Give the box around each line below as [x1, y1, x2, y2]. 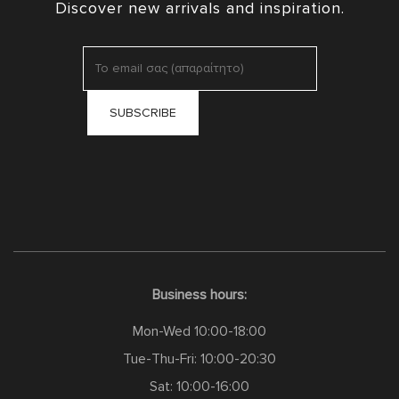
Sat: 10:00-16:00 [150, 378, 249, 396]
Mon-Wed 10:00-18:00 [133, 322, 266, 341]
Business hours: [152, 286, 247, 305]
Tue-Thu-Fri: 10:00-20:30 [123, 350, 276, 369]
